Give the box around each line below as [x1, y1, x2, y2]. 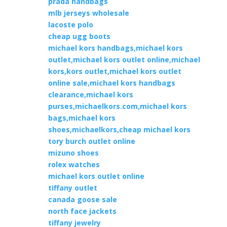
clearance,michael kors [48, 90, 133, 99]
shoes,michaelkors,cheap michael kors [48, 125, 191, 134]
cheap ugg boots [48, 31, 110, 41]
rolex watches [48, 160, 100, 169]
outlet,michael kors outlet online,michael [48, 55, 200, 64]
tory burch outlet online [48, 136, 135, 146]
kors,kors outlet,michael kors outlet [48, 66, 181, 76]
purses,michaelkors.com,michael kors [48, 101, 187, 111]
